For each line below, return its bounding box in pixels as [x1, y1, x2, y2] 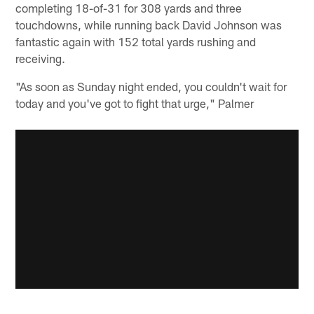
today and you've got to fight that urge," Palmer [15, 96, 254, 111]
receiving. [15, 51, 66, 66]
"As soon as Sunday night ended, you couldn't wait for [15, 79, 287, 94]
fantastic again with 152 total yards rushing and [15, 34, 257, 49]
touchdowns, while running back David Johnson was [15, 18, 282, 32]
